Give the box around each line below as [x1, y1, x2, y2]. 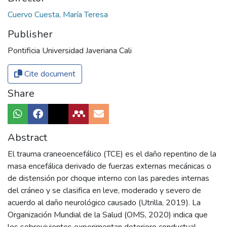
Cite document [22, 68, 75, 80]
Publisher [8, 27, 53, 42]
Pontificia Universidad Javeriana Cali [8, 45, 132, 57]
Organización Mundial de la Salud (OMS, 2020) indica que [8, 209, 208, 221]
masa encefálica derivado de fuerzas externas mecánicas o [8, 161, 211, 172]
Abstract [8, 131, 47, 145]
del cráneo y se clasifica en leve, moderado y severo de [8, 185, 201, 197]
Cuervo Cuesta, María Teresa [8, 9, 108, 21]
